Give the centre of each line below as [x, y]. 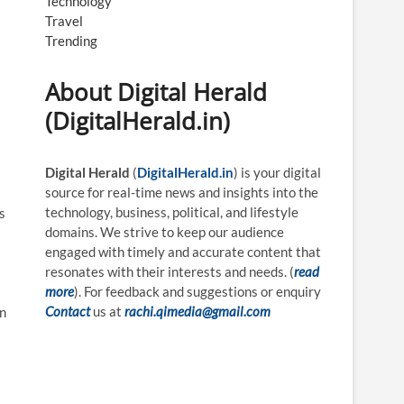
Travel [64, 21]
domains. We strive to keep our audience [165, 232]
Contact [68, 311]
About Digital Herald [156, 92]
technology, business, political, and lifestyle [172, 212]
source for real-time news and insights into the [182, 192]
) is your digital [277, 172]
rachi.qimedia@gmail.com [197, 311]
